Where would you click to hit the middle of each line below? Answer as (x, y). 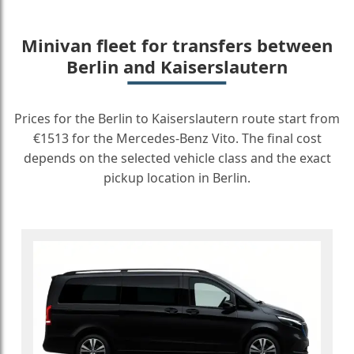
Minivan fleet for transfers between (177, 45)
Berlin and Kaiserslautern (177, 66)
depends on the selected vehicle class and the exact (177, 158)
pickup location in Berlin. (177, 178)
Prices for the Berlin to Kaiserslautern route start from (177, 119)
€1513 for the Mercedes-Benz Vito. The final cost (177, 138)
